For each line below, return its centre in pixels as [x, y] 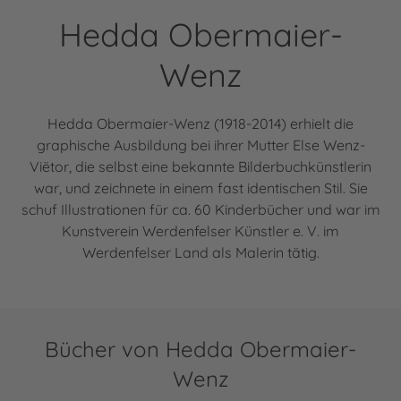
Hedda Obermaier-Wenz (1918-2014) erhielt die [200, 123]
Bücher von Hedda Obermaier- [200, 349]
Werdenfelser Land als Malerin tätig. [200, 252]
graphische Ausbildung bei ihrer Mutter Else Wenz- [200, 145]
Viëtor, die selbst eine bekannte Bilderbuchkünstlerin [200, 166]
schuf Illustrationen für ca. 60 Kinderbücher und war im [200, 209]
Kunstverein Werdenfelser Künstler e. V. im [200, 230]
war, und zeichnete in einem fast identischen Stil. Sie [200, 188]
